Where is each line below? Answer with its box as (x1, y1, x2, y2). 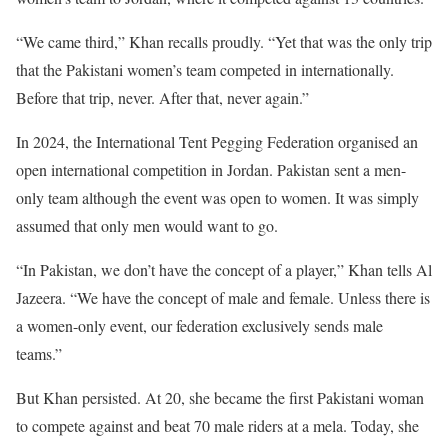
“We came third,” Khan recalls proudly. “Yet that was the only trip (16, 30, 432, 52)
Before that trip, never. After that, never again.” (16, 86, 309, 108)
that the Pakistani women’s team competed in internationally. (16, 58, 394, 80)
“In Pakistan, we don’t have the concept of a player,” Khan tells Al (16, 258, 432, 280)
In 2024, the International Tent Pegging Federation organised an (16, 130, 418, 152)
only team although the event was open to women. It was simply (16, 186, 419, 208)
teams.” (16, 342, 62, 364)
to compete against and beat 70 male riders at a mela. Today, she (16, 414, 419, 436)
